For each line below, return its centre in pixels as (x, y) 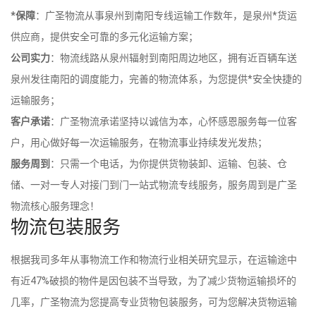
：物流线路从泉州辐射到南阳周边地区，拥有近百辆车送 (174, 58)
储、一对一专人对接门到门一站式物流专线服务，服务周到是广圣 (154, 185)
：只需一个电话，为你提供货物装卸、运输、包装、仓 (169, 164)
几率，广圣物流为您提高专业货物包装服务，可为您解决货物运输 (154, 302)
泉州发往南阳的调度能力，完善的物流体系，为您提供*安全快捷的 (156, 79)
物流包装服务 (66, 227)
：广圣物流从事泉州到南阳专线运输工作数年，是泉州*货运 (166, 16)
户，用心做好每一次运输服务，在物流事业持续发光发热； (139, 143)
